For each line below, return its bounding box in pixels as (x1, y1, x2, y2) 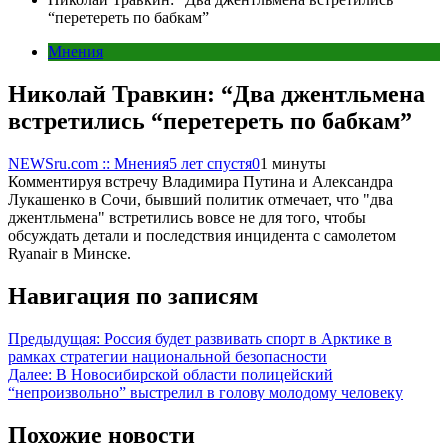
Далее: (8, 365, 52, 383)
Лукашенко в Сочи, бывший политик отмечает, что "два (8, 190, 393, 208)
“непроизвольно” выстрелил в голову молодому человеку (8, 383, 403, 401)
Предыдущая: (8, 329, 100, 347)
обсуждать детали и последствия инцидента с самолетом (8, 226, 396, 244)
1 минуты (260, 154, 326, 172)
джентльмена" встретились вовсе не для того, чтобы (8, 208, 366, 226)
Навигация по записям (8, 282, 258, 309)
